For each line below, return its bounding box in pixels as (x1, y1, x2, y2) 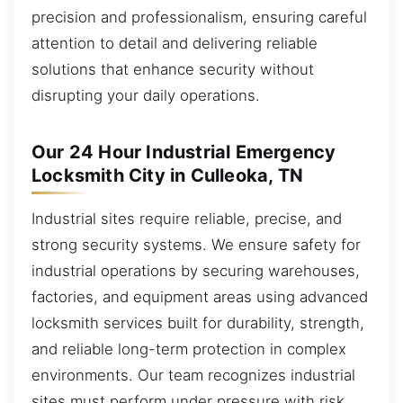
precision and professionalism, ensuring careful (31, 7, 367, 26)
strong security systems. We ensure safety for (31, 235, 361, 254)
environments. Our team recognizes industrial (31, 365, 355, 384)
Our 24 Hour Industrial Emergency (31, 140, 336, 163)
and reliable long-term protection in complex (31, 339, 346, 358)
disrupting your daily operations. (31, 85, 260, 104)
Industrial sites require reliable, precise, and (31, 209, 342, 228)
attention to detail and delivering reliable (31, 33, 318, 52)
